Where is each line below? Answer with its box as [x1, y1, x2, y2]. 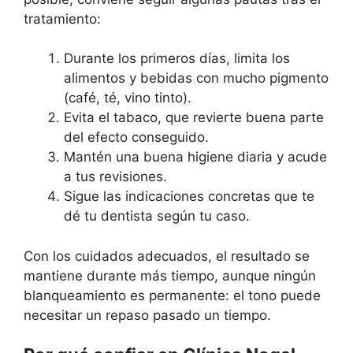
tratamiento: [24, 10, 101, 27]
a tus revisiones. [64, 169, 167, 184]
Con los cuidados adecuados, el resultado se [24, 247, 310, 264]
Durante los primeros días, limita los [64, 50, 290, 66]
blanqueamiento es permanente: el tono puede [24, 287, 321, 303]
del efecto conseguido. [64, 129, 209, 145]
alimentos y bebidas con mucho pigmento [64, 70, 329, 86]
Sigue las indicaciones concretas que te [64, 188, 314, 204]
